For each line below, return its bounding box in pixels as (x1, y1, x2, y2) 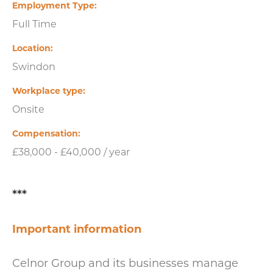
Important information (12, 221, 141, 236)
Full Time (12, 16, 57, 30)
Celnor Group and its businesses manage (12, 255, 238, 270)
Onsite (12, 102, 44, 115)
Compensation (12, 127, 78, 139)
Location (12, 41, 51, 54)
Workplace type (12, 84, 83, 96)
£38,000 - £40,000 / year (12, 144, 130, 158)
